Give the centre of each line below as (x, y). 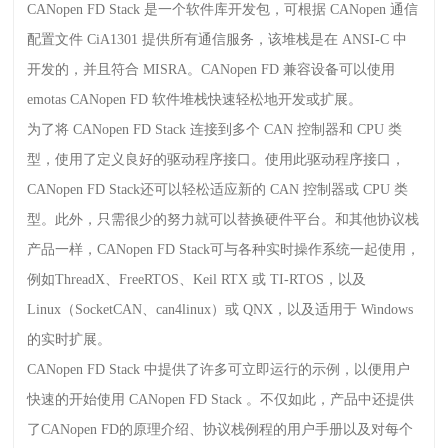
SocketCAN (109, 309)
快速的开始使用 (78, 399)
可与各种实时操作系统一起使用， (315, 249)
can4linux (184, 309)
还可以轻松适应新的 (205, 189)
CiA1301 (115, 39)
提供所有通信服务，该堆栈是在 (242, 39)
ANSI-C (368, 39)
